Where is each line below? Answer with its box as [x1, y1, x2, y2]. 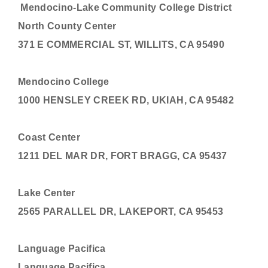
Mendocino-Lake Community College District [18, 2, 232, 13]
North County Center [18, 21, 117, 31]
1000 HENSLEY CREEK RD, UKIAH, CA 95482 [18, 95, 234, 105]
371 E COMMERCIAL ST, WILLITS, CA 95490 [18, 39, 224, 50]
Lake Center [18, 188, 75, 198]
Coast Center [18, 132, 81, 142]
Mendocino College [18, 77, 109, 87]
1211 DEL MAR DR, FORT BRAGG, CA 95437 [18, 151, 227, 161]
